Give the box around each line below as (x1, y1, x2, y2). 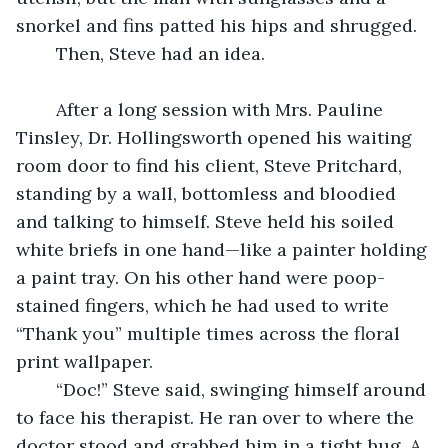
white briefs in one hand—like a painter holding (16, 237, 432, 261)
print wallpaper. (16, 349, 153, 373)
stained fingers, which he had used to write (16, 293, 394, 317)
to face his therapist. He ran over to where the (16, 405, 419, 429)
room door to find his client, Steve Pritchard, (16, 153, 407, 177)
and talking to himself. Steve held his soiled (16, 209, 399, 233)
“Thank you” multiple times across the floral (16, 321, 405, 345)
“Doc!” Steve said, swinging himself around (36, 377, 56, 401)
